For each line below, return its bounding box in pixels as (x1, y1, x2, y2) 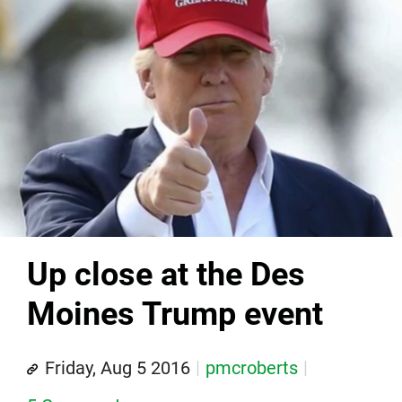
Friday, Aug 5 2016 (45, 356, 190, 379)
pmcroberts (205, 356, 298, 379)
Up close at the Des (27, 255, 305, 293)
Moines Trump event (27, 294, 323, 333)
